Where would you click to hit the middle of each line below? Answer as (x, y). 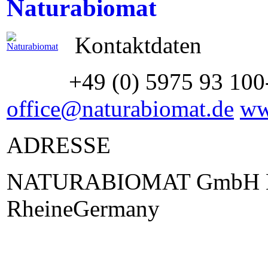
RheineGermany (83, 208)
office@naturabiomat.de (120, 109)
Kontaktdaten (135, 45)
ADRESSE (59, 145)
